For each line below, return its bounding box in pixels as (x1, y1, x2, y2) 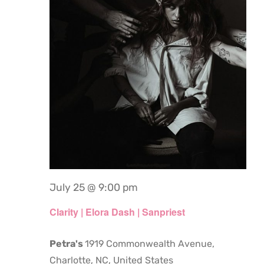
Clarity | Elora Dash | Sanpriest (49, 204, 185, 219)
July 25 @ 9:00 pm (49, 181, 138, 194)
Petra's (49, 237, 85, 249)
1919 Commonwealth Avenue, (85, 237, 214, 249)
